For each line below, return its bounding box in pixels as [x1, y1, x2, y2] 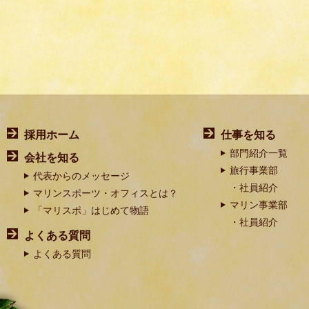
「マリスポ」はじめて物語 [33, 205, 149, 216]
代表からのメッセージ [33, 170, 130, 181]
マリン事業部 [230, 199, 288, 210]
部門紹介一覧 [230, 148, 288, 159]
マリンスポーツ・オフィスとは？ [33, 188, 178, 199]
